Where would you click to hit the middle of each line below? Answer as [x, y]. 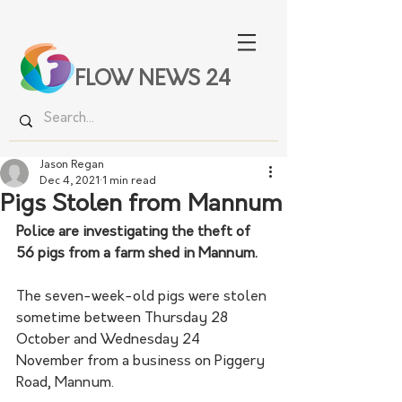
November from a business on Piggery [142, 362]
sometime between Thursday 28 [124, 319]
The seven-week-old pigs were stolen [143, 297]
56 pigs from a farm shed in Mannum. [137, 254]
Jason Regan [72, 165]
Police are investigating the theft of [135, 232]
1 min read [129, 181]
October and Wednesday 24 [110, 340]
